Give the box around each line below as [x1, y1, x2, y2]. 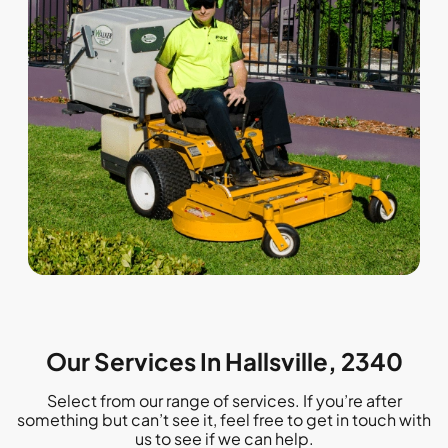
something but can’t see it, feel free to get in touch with [17, 408, 431, 430]
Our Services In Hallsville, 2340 [45, 345, 403, 376]
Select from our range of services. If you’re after [46, 389, 402, 411]
